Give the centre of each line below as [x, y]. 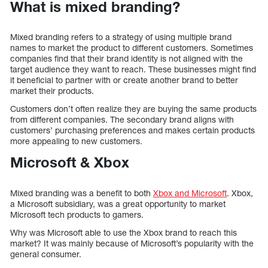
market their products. [52, 91]
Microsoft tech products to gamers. [77, 215]
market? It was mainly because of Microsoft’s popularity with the [132, 243]
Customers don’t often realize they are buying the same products [133, 109]
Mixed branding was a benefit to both [82, 193]
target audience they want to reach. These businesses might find [133, 69]
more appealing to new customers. [76, 141]
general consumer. [46, 254]
